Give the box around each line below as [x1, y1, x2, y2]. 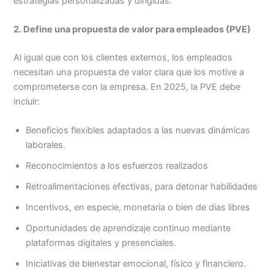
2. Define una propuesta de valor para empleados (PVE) [13, 24, 251, 35]
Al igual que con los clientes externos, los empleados [13, 52, 233, 64]
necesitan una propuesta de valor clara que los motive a [13, 67, 245, 78]
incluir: [13, 96, 40, 108]
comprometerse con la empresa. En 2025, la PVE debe [13, 81, 241, 93]
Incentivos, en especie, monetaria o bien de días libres [26, 202, 253, 213]
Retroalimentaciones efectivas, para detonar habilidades [26, 181, 261, 193]
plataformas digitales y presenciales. [26, 237, 177, 249]
